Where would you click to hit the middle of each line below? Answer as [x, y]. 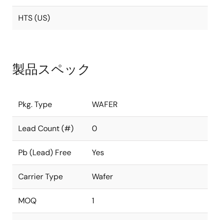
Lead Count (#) [46, 128]
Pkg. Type [35, 104]
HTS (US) [34, 18]
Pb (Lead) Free [45, 152]
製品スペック [52, 69]
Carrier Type [41, 177]
